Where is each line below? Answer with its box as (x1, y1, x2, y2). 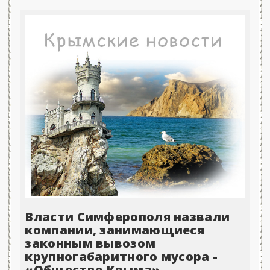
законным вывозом (25, 235, 156, 252)
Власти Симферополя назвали (25, 209, 230, 225)
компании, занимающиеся (25, 222, 205, 239)
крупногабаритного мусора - (25, 248, 218, 265)
